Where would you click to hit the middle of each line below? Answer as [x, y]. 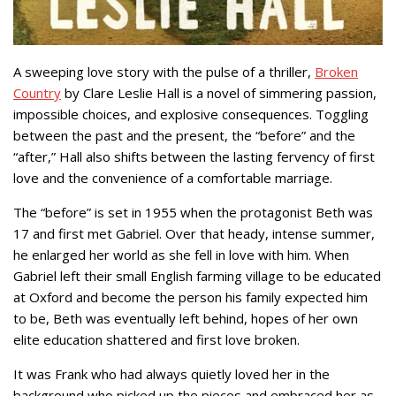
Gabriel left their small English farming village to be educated [197, 276]
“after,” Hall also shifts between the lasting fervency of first [194, 156]
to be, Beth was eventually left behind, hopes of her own [186, 318]
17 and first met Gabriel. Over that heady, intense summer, [194, 233]
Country [37, 93]
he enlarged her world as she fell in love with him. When [181, 255]
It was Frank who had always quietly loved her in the [171, 374]
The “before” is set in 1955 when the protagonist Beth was [193, 212]
